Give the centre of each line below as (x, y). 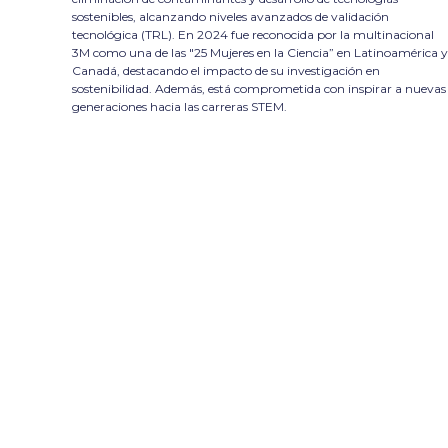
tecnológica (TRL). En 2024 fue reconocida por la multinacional (253, 34)
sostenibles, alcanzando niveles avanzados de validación (230, 16)
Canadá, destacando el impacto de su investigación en (226, 70)
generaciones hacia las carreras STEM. (179, 106)
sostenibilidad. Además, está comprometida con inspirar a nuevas (259, 88)
